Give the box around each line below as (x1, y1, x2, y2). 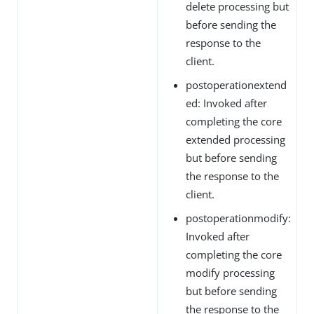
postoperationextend (186, 77, 287, 92)
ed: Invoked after (186, 95, 267, 110)
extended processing (186, 132, 285, 146)
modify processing (186, 265, 275, 280)
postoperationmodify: (186, 210, 291, 225)
